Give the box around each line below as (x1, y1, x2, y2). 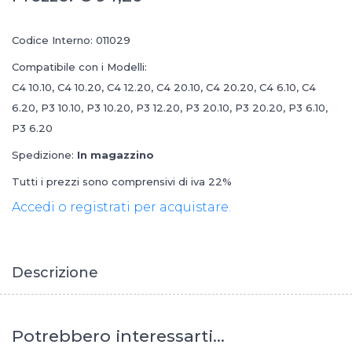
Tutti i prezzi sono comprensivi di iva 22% (12, 174, 232, 188)
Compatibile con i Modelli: (12, 60, 147, 73)
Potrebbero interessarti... (12, 325, 225, 346)
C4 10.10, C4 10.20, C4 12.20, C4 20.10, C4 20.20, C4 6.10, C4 (12, 80, 316, 93)
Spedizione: (12, 148, 77, 161)
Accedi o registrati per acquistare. (12, 199, 231, 214)
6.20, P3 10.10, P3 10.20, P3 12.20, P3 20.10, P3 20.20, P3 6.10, (12, 101, 328, 114)
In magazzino (77, 148, 154, 161)
